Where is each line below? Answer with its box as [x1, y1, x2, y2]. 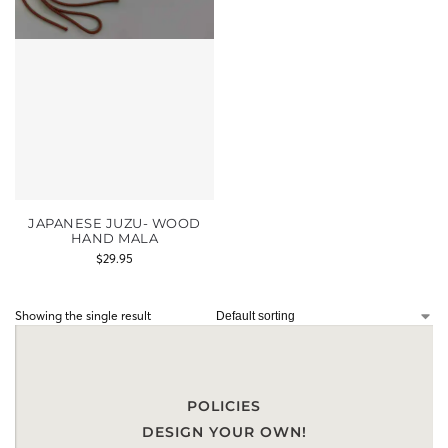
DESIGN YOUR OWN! [141, 423, 307, 441]
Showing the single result [15, 308, 151, 323]
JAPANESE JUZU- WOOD [28, 215, 201, 231]
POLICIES [187, 397, 261, 415]
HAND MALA [70, 230, 159, 246]
